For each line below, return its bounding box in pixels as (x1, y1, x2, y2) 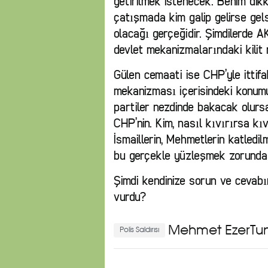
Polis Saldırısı (120, 226, 159, 234)
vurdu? (114, 188, 146, 205)
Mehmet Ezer (168, 224, 250, 237)
